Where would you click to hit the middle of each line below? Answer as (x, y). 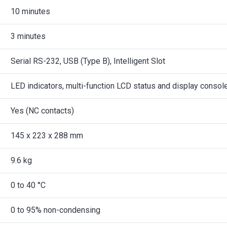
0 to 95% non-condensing (55, 210)
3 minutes (28, 36)
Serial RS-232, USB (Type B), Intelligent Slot (88, 61)
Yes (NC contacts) (42, 111)
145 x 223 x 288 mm (47, 136)
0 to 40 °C (28, 185)
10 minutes (30, 11)
